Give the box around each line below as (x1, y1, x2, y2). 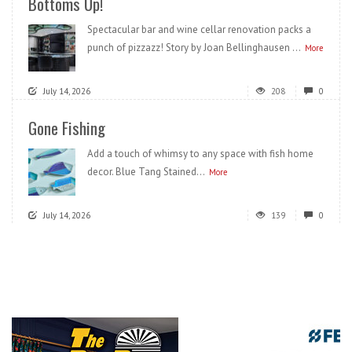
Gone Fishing (28, 115, 105, 140)
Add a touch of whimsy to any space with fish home (87, 146, 313, 160)
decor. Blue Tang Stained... (87, 164, 205, 178)
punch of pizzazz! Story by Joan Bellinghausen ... (87, 40, 301, 54)
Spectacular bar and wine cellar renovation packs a (87, 22, 311, 36)
